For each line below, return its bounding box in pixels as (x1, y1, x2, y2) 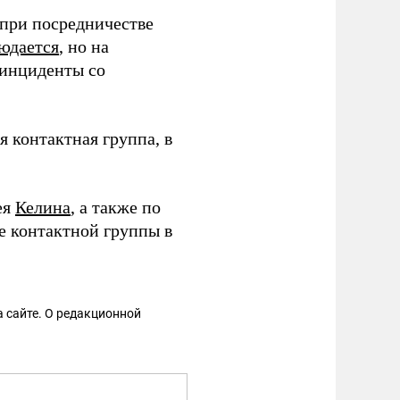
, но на (59, 37, 109, 56)
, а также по (71, 197, 161, 217)
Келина (15, 197, 71, 217)
